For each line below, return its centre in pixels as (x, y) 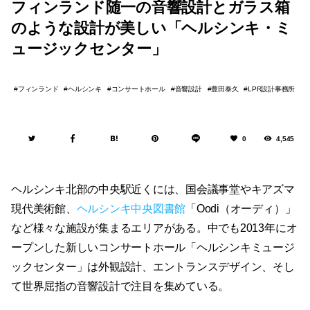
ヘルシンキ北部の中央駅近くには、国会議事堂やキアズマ (153, 190)
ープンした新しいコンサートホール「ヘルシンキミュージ (153, 248)
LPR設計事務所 (272, 89)
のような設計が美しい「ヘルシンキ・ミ (151, 28)
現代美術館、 (44, 209)
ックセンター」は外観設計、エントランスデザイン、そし (153, 267)
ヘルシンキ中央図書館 (131, 209)
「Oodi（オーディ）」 (241, 209)
